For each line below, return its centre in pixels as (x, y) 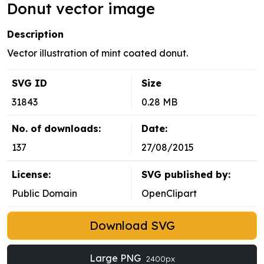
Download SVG (132, 226)
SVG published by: (186, 175)
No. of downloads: (56, 129)
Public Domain (44, 194)
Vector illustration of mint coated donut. (98, 53)
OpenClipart (169, 194)
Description (35, 34)
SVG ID (29, 83)
